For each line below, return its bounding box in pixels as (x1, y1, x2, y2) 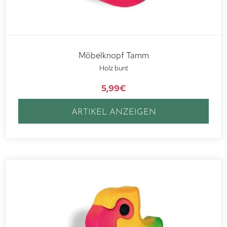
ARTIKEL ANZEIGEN (71, 107, 156, 117)
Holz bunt (99, 63, 128, 73)
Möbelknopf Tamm (78, 50, 149, 61)
